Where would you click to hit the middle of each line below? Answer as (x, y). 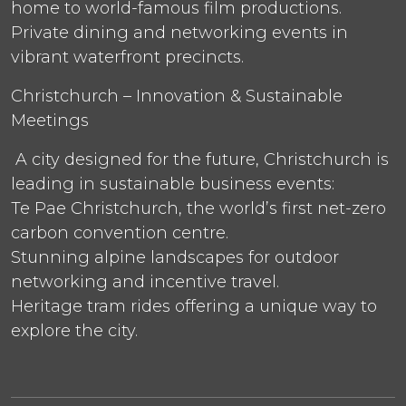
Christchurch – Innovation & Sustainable (177, 96)
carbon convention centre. (120, 232)
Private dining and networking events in (179, 32)
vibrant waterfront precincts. (127, 57)
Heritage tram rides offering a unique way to (194, 306)
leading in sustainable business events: (173, 184)
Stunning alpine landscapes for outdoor (175, 257)
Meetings (50, 120)
